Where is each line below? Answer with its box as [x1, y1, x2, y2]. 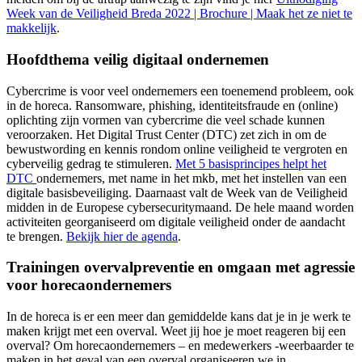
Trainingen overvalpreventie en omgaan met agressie [6, 259, 355, 276]
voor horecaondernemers [6, 276, 171, 294]
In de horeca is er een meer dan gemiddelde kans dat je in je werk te [6, 309, 351, 323]
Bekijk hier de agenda [66, 229, 178, 243]
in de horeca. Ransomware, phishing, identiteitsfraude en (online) [6, 98, 338, 112]
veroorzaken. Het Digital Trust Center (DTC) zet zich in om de [6, 127, 326, 141]
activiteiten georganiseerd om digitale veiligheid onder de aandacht [6, 214, 345, 229]
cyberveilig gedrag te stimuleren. [6, 156, 175, 170]
